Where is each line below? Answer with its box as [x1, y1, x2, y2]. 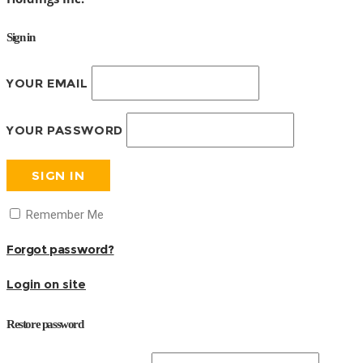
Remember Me [23, 207, 104, 222]
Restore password [6, 318, 83, 331]
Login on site [6, 276, 86, 292]
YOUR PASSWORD [6, 122, 123, 138]
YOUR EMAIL [6, 75, 88, 91]
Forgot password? [6, 241, 114, 257]
